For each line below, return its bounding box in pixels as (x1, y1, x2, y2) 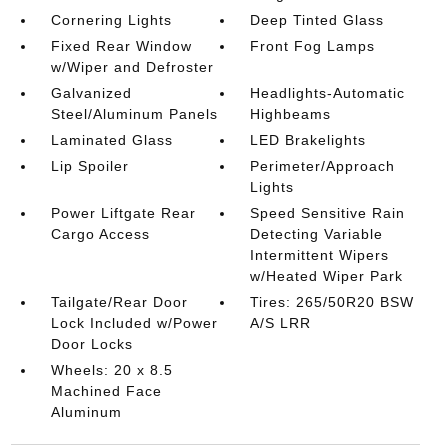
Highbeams (250, 105, 332, 122)
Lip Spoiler (50, 157, 129, 174)
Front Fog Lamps (250, 37, 376, 54)
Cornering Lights (50, 11, 172, 28)
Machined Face (50, 382, 162, 399)
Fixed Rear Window (50, 37, 192, 54)
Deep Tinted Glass (250, 11, 385, 28)
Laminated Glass (50, 131, 173, 148)
